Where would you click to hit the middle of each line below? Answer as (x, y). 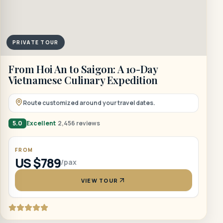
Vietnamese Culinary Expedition (83, 80)
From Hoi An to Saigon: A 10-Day (83, 69)
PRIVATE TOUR (36, 42)
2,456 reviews (79, 123)
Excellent (41, 123)
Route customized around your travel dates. (89, 103)
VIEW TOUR (100, 180)
